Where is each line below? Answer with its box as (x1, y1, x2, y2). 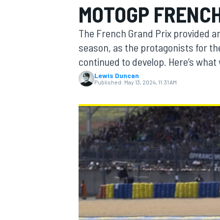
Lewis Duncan (94, 71, 139, 80)
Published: (94, 79, 123, 85)
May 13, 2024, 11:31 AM (124, 79, 177, 85)
